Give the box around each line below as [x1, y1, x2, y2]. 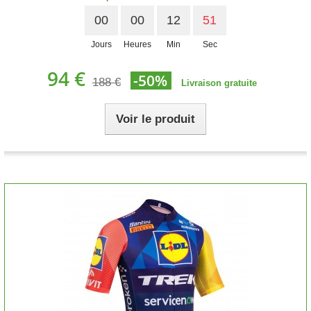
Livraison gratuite [181, 78, 257, 88]
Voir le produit [116, 112, 195, 126]
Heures [124, 40, 151, 49]
